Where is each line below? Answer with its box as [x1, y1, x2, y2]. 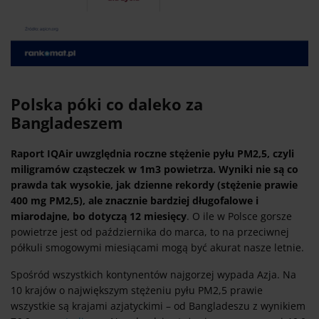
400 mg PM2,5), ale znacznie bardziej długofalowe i [11, 194, 258, 208]
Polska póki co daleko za [11, 93, 203, 115]
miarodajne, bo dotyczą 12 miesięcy [11, 209, 187, 224]
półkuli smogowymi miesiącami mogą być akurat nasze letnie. [11, 241, 304, 255]
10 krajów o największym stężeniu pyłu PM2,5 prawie [11, 283, 263, 298]
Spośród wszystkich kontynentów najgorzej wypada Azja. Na [11, 268, 296, 282]
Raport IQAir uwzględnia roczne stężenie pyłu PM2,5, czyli [11, 147, 294, 161]
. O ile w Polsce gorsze [187, 209, 292, 224]
